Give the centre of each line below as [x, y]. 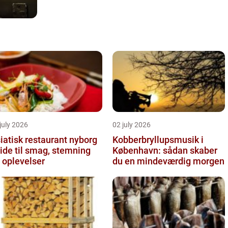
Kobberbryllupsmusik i [158, 139]
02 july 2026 [132, 124]
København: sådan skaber [165, 150]
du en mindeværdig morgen [168, 161]
